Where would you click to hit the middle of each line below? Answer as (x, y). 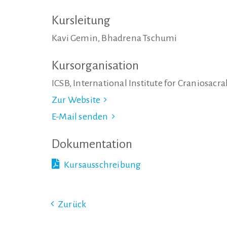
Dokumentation (92, 144)
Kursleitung (81, 20)
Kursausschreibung (103, 165)
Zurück (72, 204)
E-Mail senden (80, 117)
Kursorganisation (95, 65)
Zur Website (76, 100)
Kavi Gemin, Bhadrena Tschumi (115, 38)
